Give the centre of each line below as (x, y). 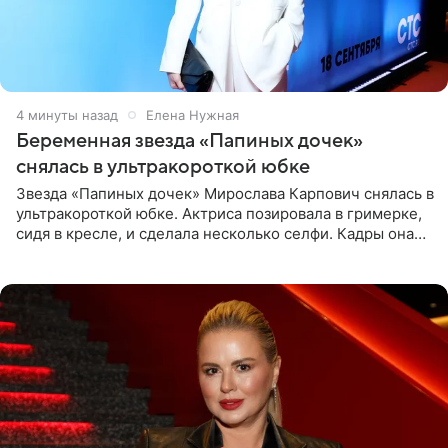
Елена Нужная (192, 114)
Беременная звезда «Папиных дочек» (189, 140)
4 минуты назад (67, 114)
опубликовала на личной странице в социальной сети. (217, 253)
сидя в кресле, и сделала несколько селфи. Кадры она (215, 233)
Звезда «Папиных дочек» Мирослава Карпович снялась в (225, 193)
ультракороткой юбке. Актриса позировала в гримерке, (219, 213)
